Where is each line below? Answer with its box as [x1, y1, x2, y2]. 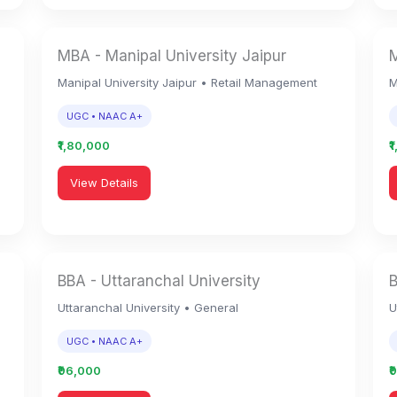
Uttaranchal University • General [58, 300, 239, 315]
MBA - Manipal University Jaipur [58, 47, 287, 65]
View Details [70, 175, 139, 190]
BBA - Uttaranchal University [58, 272, 261, 290]
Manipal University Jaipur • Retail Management [58, 75, 318, 90]
